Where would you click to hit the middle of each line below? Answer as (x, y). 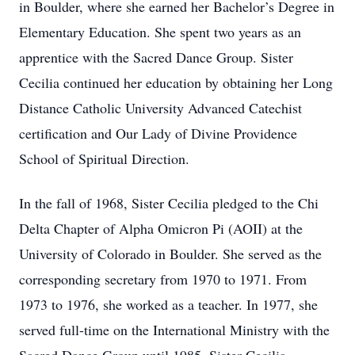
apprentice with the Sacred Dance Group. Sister (156, 57)
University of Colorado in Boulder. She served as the (170, 254)
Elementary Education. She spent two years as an (160, 32)
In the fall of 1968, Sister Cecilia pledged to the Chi (169, 203)
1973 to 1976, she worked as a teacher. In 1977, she (168, 304)
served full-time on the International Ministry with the (174, 330)
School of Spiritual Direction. (104, 158)
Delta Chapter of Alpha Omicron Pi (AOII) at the (161, 228)
